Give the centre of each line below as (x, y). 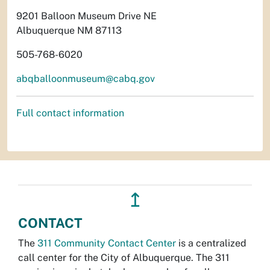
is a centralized (211, 243)
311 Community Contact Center (107, 243)
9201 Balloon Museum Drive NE (86, 16)
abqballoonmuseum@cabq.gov (86, 78)
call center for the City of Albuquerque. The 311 (124, 257)
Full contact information (70, 113)
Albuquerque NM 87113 (69, 30)
